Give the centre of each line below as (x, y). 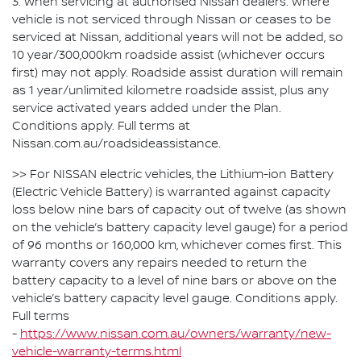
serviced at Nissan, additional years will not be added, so (178, 37)
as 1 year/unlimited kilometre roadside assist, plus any (170, 91)
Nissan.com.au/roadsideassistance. (116, 144)
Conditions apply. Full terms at (101, 126)
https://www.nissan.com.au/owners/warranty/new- (176, 334)
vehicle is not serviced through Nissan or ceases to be (172, 20)
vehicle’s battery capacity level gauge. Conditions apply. (176, 299)
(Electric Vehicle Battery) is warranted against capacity (171, 192)
